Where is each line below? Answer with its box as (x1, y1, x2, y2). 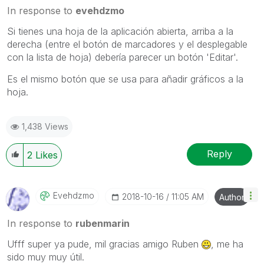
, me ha (211, 237, 243, 250)
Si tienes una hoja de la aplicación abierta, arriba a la (7, 25, 233, 37)
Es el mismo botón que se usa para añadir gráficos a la (7, 72, 243, 85)
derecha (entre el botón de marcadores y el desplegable (7, 38, 247, 50)
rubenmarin (75, 217, 130, 229)
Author (219, 192, 245, 202)
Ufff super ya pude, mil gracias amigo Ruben (7, 237, 202, 250)
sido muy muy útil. (7, 250, 84, 263)
